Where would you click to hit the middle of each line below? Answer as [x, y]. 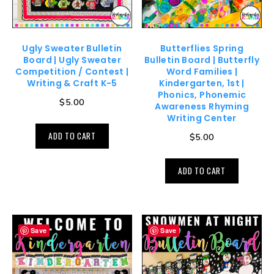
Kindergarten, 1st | [202, 83]
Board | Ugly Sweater [72, 60]
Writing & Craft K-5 [72, 83]
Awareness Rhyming [202, 107]
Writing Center [202, 118]
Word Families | [202, 72]
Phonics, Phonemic [202, 95]
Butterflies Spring [202, 49]
